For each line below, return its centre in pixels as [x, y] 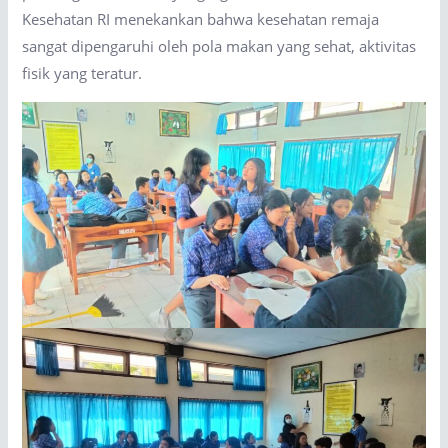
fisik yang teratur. [82, 73]
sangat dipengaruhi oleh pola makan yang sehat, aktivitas [219, 46]
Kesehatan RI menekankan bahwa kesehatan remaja [201, 19]
